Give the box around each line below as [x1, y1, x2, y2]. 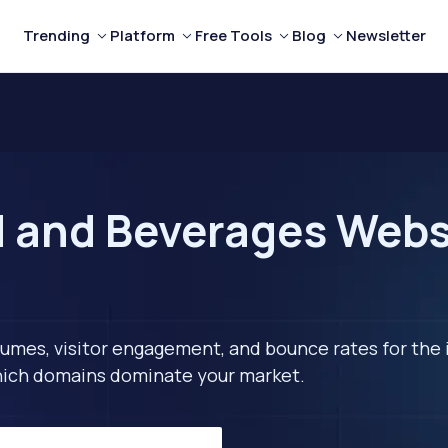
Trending [22, 25, 90, 46]
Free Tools [194, 25, 272, 46]
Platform [109, 25, 175, 46]
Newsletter [345, 25, 426, 46]
